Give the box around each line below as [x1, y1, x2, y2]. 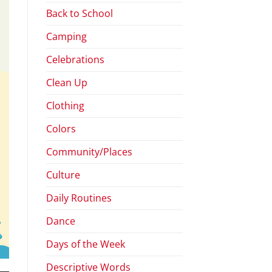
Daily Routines [46, 191, 112, 205]
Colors [46, 121, 76, 135]
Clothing [46, 98, 84, 112]
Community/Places [46, 144, 132, 158]
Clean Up [46, 75, 87, 89]
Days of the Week [46, 237, 125, 251]
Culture [46, 168, 80, 182]
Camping [46, 29, 87, 43]
